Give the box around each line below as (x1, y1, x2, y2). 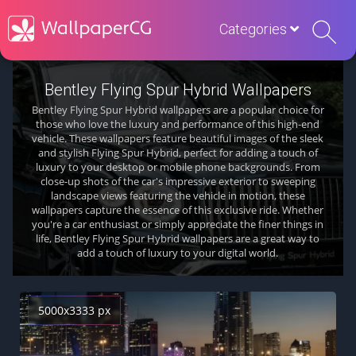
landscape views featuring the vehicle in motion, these (50, 188, 305, 203)
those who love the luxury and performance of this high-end (36, 117, 320, 131)
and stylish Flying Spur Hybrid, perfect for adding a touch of (37, 145, 318, 160)
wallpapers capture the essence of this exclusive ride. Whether (32, 203, 324, 217)
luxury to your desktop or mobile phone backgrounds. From (35, 160, 320, 174)
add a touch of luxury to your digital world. (77, 246, 279, 260)
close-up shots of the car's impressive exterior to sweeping (40, 174, 315, 188)
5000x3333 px (38, 303, 110, 318)
